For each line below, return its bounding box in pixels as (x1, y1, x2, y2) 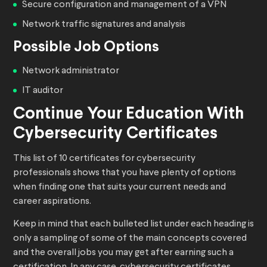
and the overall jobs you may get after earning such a (13, 248, 234, 258)
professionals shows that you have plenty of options (13, 168, 236, 178)
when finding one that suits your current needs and (13, 182, 226, 193)
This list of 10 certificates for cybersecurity (13, 154, 195, 164)
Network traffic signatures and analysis (22, 20, 185, 30)
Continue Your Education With (13, 107, 244, 123)
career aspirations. (13, 197, 91, 207)
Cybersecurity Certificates (13, 126, 218, 142)
